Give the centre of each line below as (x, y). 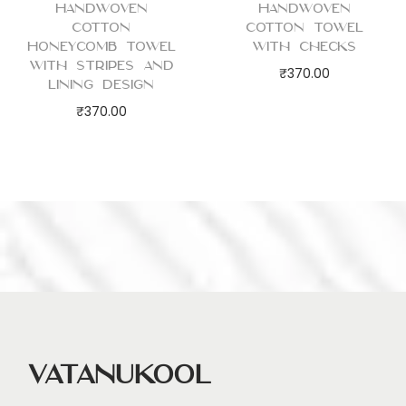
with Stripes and (101, 66)
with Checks (304, 47)
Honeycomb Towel (101, 47)
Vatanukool (120, 375)
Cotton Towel (304, 28)
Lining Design (101, 85)
